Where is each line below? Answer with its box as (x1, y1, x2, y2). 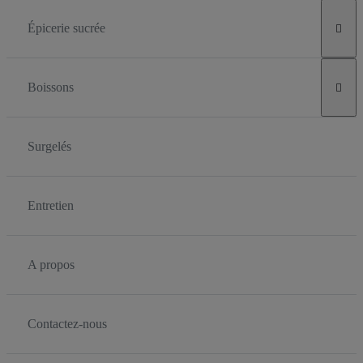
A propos (28, 258, 75, 271)
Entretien (28, 199, 74, 212)
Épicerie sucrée (28, 21, 105, 35)
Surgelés (28, 139, 71, 153)
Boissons (28, 80, 74, 94)
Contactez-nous (28, 317, 107, 331)
